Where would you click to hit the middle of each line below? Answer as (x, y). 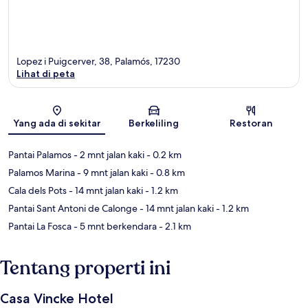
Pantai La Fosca (40, 227)
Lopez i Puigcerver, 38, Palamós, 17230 (98, 62)
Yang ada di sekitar (57, 123)
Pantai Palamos (40, 155)
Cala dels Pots (37, 191)
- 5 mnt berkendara (114, 227)
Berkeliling (154, 123)
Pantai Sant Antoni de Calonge (73, 209)
